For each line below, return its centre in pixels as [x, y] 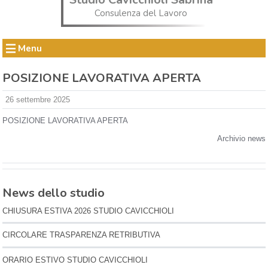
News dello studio [54, 193]
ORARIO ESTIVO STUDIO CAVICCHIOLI [75, 260]
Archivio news [241, 138]
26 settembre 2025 [37, 99]
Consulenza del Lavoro [141, 13]
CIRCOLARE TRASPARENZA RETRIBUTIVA [82, 235]
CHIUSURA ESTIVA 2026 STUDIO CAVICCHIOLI [89, 211]
